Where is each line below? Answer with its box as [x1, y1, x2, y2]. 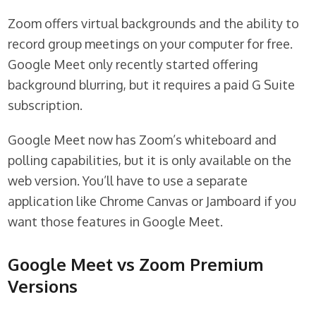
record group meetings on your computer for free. [8, 36, 293, 52]
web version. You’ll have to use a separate [8, 173, 248, 189]
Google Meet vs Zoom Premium [8, 253, 265, 276]
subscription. [8, 97, 83, 114]
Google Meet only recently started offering [8, 56, 259, 73]
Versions [8, 275, 78, 298]
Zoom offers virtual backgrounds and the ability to [8, 16, 300, 32]
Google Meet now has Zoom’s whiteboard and [8, 132, 277, 148]
